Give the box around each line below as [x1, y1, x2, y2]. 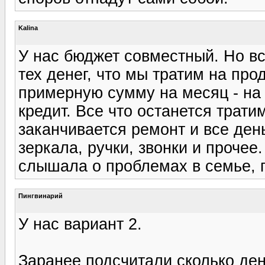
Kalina [18, 24, 38, 31]
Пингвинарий [18, 192, 63, 199]
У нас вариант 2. [18, 215, 142, 233]
